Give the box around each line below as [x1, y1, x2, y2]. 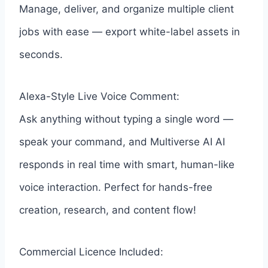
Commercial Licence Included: [19, 245, 163, 258]
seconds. [19, 48, 63, 60]
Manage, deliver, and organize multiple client [19, 2, 234, 15]
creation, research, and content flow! [19, 203, 196, 216]
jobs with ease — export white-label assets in [19, 25, 240, 38]
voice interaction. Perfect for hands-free [19, 181, 212, 193]
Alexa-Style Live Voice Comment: [19, 90, 179, 102]
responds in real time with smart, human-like [19, 158, 234, 170]
